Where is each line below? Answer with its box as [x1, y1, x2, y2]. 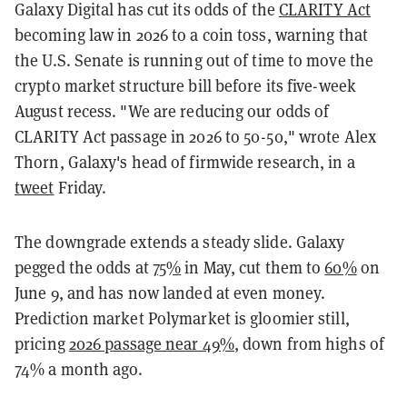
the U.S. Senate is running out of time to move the [15, 49, 374, 71]
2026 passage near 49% [68, 333, 234, 354]
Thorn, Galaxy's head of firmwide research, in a [15, 151, 355, 173]
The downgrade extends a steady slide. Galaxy [15, 231, 345, 253]
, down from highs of [233, 333, 384, 354]
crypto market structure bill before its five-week [15, 74, 356, 96]
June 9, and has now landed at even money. [15, 282, 326, 303]
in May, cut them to [181, 256, 325, 278]
